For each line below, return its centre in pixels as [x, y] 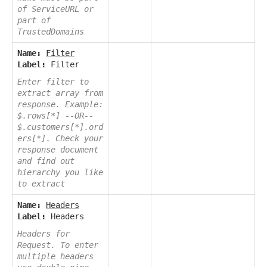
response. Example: [60, 104]
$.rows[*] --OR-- [55, 115]
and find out [46, 161]
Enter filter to [53, 81]
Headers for [44, 233]
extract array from [60, 93]
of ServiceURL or [55, 9]
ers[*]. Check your [60, 138]
